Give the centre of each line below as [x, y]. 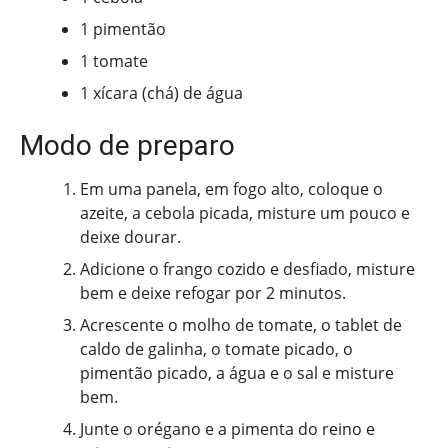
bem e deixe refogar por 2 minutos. [213, 293]
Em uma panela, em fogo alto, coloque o [231, 189]
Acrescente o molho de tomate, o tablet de [241, 325]
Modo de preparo [127, 146]
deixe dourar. [130, 237]
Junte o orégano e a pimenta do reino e [227, 429]
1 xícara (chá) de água [161, 93]
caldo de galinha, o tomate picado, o [216, 349]
